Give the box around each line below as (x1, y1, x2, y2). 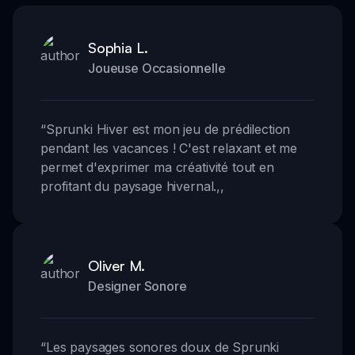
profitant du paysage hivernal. (40, 177, 217, 194)
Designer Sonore (88, 277, 187, 294)
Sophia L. (88, 38, 149, 56)
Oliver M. (88, 256, 146, 274)
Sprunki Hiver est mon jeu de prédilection (45, 120, 291, 137)
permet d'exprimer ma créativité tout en (40, 158, 274, 175)
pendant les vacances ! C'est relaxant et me (40, 139, 298, 156)
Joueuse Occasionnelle (88, 59, 226, 76)
